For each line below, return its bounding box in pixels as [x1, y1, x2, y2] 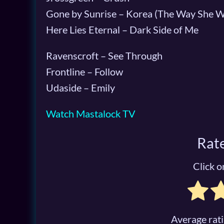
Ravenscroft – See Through [46, 49, 162, 61]
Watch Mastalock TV [46, 107, 135, 119]
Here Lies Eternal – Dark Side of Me [46, 23, 198, 35]
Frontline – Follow [46, 65, 123, 77]
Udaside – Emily [46, 81, 115, 93]
